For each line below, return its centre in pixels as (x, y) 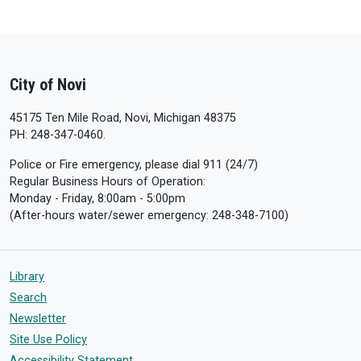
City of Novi (48, 85)
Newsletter (38, 319)
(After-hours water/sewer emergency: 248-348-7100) (149, 216)
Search (28, 298)
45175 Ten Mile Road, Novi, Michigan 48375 (123, 118)
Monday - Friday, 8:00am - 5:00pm (98, 199)
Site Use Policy (48, 340)
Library (27, 277)
